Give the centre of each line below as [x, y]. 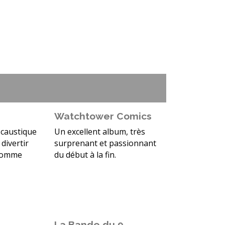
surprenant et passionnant [105, 143]
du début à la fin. [85, 155]
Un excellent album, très [99, 132]
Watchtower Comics [103, 116]
